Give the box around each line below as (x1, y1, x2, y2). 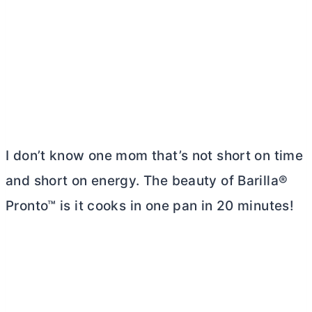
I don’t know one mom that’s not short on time (6, 147, 304, 164)
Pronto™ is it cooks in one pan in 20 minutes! (6, 197, 295, 214)
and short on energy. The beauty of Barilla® (6, 172, 288, 189)
